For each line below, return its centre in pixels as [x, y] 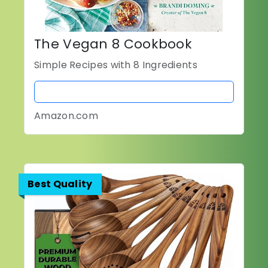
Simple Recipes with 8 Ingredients [116, 65]
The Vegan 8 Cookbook [113, 44]
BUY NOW [134, 92]
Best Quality [60, 184]
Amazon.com [66, 116]
